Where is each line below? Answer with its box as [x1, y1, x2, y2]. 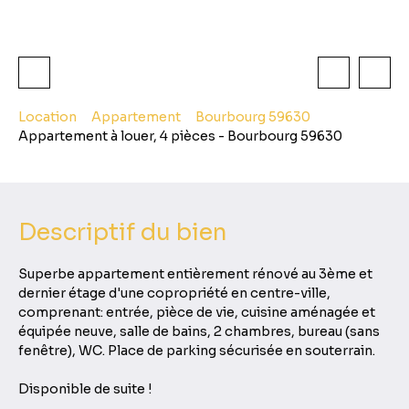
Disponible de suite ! [18, 381, 152, 398]
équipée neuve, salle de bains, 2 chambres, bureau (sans [18, 323, 380, 341]
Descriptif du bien [18, 218, 227, 247]
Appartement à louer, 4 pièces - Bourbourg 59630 [18, 128, 342, 145]
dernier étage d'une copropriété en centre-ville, [18, 285, 330, 302]
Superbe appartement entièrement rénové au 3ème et [18, 266, 372, 283]
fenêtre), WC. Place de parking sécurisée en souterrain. [18, 342, 375, 360]
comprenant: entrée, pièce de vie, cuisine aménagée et [18, 304, 375, 321]
